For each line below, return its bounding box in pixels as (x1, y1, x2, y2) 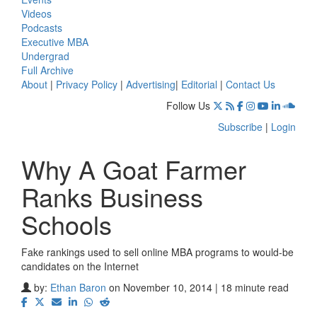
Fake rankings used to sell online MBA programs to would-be (21, 244, 294, 259)
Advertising (126, 76, 175, 91)
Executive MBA (21, 34, 88, 49)
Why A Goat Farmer (21, 150, 246, 187)
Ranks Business (21, 178, 203, 214)
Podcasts (21, 20, 62, 35)
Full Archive (21, 62, 74, 77)
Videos (21, 6, 52, 21)
